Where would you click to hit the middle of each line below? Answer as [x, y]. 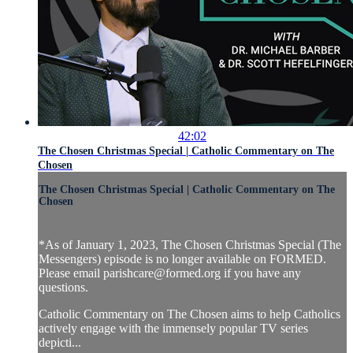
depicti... [60, 343]
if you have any [261, 273]
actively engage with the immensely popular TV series [173, 329]
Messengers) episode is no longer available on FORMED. [182, 259]
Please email [71, 273]
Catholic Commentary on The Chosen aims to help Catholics [190, 314]
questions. [63, 288]
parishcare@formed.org [162, 273]
